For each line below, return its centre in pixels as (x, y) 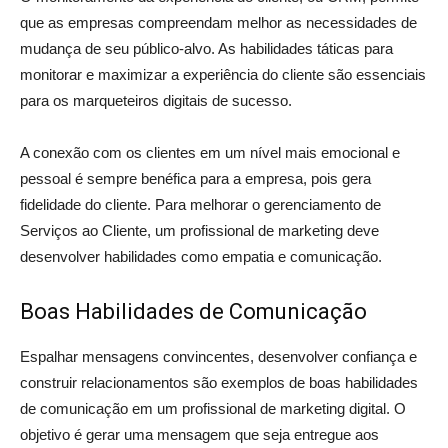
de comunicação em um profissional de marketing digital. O (213, 408)
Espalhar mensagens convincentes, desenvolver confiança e (218, 356)
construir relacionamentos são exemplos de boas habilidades (219, 382)
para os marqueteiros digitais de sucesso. (158, 100)
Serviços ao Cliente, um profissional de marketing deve (199, 230)
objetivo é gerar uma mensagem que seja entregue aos (199, 434)
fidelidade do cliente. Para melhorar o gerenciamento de (200, 204)
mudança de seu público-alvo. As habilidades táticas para (206, 48)
